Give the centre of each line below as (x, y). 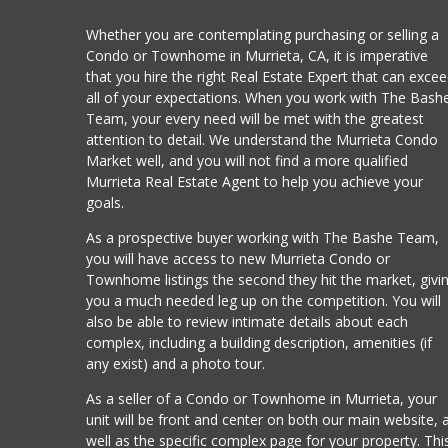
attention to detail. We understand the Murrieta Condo (262, 139)
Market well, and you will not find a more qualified (247, 160)
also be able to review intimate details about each (247, 321)
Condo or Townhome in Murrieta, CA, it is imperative (257, 55)
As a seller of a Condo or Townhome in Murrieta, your (262, 398)
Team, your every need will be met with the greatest (255, 118)
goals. (105, 202)
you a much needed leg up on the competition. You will (264, 300)
